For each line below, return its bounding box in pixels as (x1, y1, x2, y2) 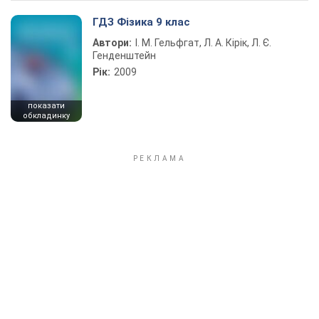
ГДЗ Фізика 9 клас (93, 16, 190, 28)
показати (28, 101, 65, 110)
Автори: (93, 37, 132, 48)
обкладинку (23, 111, 70, 120)
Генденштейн (93, 50, 156, 61)
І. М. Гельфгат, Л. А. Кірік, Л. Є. (135, 37, 271, 48)
